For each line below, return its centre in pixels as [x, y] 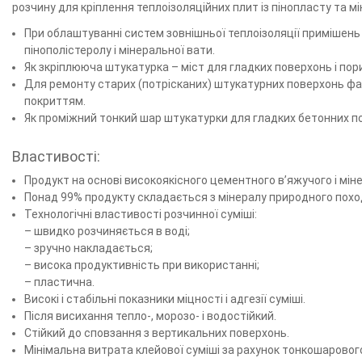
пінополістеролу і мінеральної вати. [120, 50]
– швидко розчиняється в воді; [107, 232]
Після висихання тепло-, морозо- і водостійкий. [151, 316]
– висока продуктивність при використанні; [142, 265]
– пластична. [60, 282]
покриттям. [55, 101]
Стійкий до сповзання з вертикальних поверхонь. [157, 333]
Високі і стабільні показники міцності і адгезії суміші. [165, 299]
